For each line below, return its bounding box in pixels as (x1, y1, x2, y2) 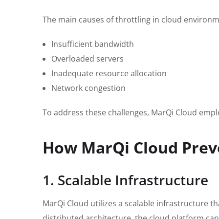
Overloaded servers (51, 53, 124, 65)
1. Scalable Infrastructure (43, 170, 208, 189)
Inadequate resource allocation (51, 68, 167, 79)
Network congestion (51, 83, 126, 94)
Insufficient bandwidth (51, 39, 134, 50)
